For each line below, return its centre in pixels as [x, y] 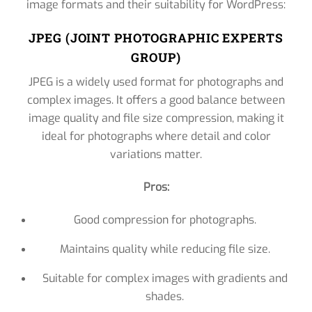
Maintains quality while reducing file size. [165, 249]
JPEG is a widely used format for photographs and [156, 82]
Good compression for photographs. [165, 220]
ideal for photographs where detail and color [156, 136]
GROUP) [156, 57]
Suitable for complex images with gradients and [165, 279]
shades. [165, 297]
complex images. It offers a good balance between [156, 100]
